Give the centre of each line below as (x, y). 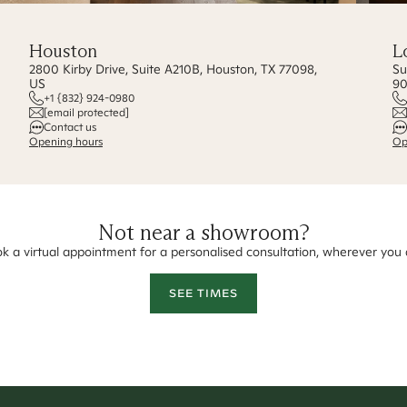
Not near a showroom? (203, 232)
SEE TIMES (203, 293)
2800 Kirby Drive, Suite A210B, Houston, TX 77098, (173, 69)
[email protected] (86, 112)
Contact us (70, 127)
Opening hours (66, 141)
